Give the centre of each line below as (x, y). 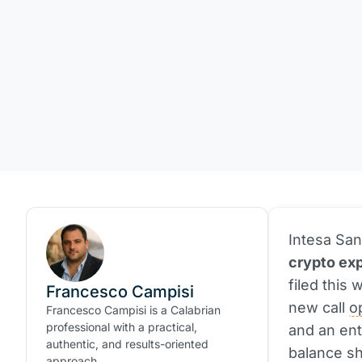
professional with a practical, (122, 327)
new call (319, 307)
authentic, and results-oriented (127, 344)
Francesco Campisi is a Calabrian (133, 310)
